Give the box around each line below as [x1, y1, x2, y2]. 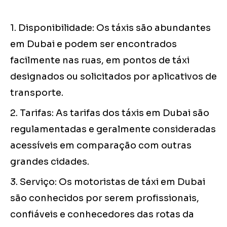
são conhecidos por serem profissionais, [10, 193, 199, 204]
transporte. [10, 87, 63, 99]
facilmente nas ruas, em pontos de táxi [10, 55, 190, 66]
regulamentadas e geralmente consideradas [10, 124, 216, 135]
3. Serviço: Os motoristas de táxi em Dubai [10, 176, 205, 188]
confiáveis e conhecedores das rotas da [10, 209, 194, 220]
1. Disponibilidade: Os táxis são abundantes [10, 22, 211, 34]
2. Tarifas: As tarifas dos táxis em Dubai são [10, 107, 209, 119]
